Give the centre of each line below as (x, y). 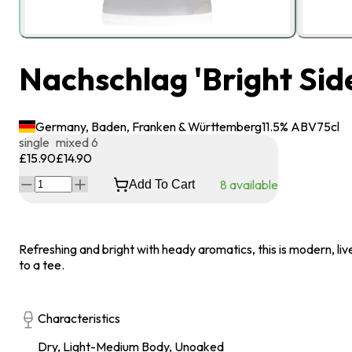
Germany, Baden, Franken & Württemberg (149, 126)
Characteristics (79, 318)
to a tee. (42, 264)
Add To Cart (162, 184)
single (34, 142)
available (253, 184)
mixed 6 (77, 142)
